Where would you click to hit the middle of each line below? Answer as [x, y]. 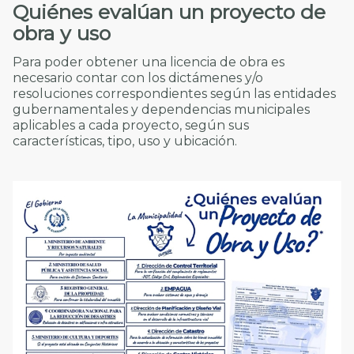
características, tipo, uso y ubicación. [125, 141]
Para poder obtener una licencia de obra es [149, 62]
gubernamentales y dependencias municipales [161, 110]
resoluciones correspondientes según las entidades [174, 94]
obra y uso [62, 33]
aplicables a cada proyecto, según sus [131, 126]
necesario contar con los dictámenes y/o [138, 78]
